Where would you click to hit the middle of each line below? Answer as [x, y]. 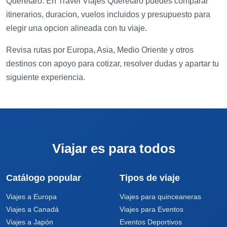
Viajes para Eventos [152, 209]
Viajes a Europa [31, 197]
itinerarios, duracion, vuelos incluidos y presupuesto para [108, 14]
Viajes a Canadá [32, 209]
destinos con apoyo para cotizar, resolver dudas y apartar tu [112, 64]
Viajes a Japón [30, 222]
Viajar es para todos [113, 148]
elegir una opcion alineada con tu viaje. [77, 28]
